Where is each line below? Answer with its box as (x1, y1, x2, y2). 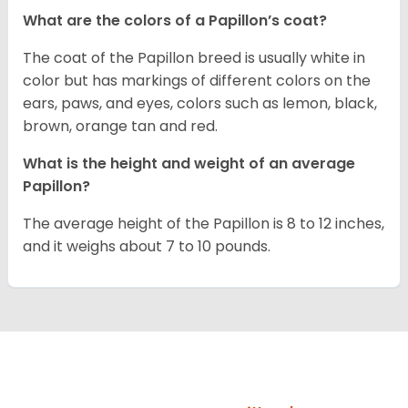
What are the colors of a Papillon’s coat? (23, 10, 331, 32)
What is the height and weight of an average (23, 153, 355, 175)
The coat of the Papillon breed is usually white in (23, 47, 365, 69)
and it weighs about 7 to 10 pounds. (23, 236, 270, 258)
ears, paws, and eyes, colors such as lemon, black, (23, 93, 377, 115)
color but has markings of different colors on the (23, 70, 371, 92)
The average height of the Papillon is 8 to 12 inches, (23, 213, 384, 235)
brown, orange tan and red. (23, 116, 218, 138)
